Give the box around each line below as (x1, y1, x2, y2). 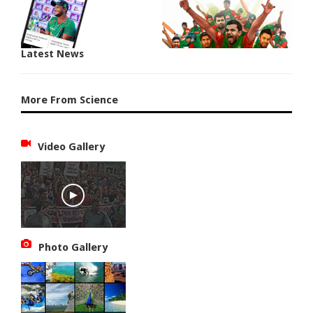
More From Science (21, 93, 119, 106)
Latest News (21, 48, 85, 59)
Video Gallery (38, 140, 105, 153)
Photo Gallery (38, 240, 108, 254)
